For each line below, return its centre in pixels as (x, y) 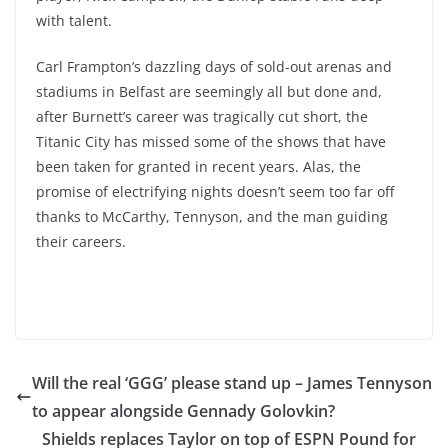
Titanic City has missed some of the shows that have (211, 141)
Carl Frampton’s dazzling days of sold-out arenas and (214, 66)
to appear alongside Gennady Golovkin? (183, 411)
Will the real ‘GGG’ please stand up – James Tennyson (232, 383)
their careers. (81, 241)
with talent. (74, 20)
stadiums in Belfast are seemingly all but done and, (209, 91)
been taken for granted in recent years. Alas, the (198, 166)
